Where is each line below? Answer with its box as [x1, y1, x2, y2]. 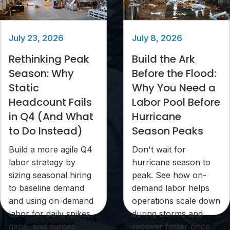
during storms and [132, 208, 203, 219]
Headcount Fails [9, 95, 92, 110]
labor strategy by [9, 157, 75, 168]
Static [9, 81, 39, 95]
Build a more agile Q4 [9, 144, 92, 155]
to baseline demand [9, 183, 84, 194]
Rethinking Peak [9, 52, 89, 67]
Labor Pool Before [132, 95, 220, 110]
